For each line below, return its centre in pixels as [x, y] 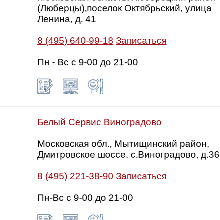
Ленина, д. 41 [67, 19]
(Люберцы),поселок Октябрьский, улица [124, 8]
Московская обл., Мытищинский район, [123, 144]
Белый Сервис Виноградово [99, 122]
